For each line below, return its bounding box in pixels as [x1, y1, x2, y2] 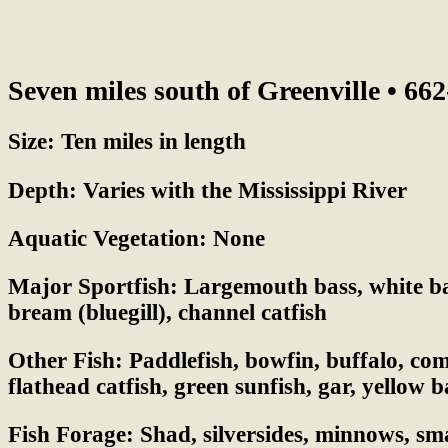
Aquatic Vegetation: [8, 225, 207, 251]
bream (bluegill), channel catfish [8, 299, 327, 325]
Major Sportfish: [8, 273, 178, 299]
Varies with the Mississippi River [77, 177, 407, 203]
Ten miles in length [55, 129, 246, 155]
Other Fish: [8, 348, 123, 374]
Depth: [8, 177, 77, 203]
